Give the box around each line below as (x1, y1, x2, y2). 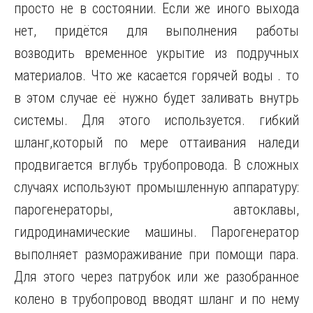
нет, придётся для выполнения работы (14, 22, 299, 39)
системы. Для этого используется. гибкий (14, 112, 299, 129)
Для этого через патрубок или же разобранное (14, 268, 299, 285)
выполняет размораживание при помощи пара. (14, 246, 299, 263)
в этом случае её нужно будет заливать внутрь (14, 89, 299, 106)
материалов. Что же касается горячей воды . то (14, 67, 299, 84)
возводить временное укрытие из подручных (14, 45, 299, 61)
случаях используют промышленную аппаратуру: (14, 179, 299, 196)
